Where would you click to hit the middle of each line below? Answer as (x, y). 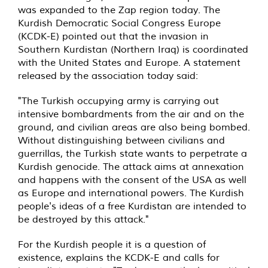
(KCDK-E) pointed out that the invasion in (113, 36)
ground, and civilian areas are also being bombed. (134, 127)
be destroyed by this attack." (83, 219)
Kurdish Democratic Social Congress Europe (119, 23)
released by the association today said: (108, 76)
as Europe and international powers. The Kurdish (131, 193)
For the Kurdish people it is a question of (112, 244)
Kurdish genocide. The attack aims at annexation (131, 167)
